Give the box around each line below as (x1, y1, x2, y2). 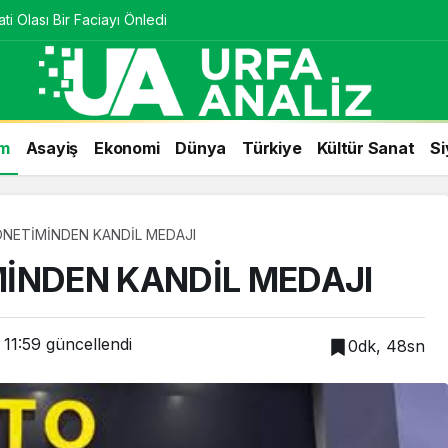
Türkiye (242, 137, 302, 158)
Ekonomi (94, 137, 160, 158)
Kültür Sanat (317, 137, 415, 158)
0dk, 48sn (348, 335, 425, 356)
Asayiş (25, 137, 78, 158)
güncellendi (41, 334, 132, 354)
